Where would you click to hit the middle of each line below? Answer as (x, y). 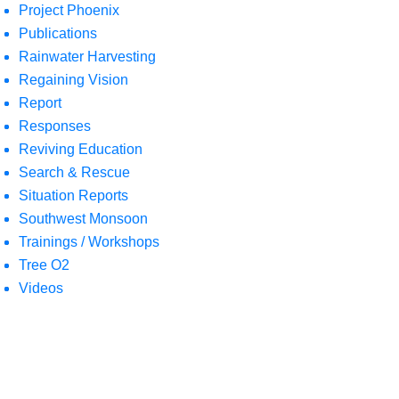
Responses (55, 126)
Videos (41, 288)
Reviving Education (81, 149)
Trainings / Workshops (89, 242)
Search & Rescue (74, 172)
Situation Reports (73, 195)
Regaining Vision (73, 80)
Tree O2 (44, 265)
